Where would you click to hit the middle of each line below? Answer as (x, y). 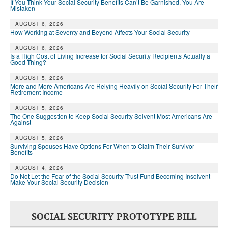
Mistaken (23, 8)
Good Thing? (28, 62)
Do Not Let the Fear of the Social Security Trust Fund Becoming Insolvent (110, 176)
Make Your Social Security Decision (59, 182)
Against (21, 122)
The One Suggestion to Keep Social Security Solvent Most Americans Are (111, 116)
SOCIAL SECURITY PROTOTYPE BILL (114, 217)
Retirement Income (36, 92)
